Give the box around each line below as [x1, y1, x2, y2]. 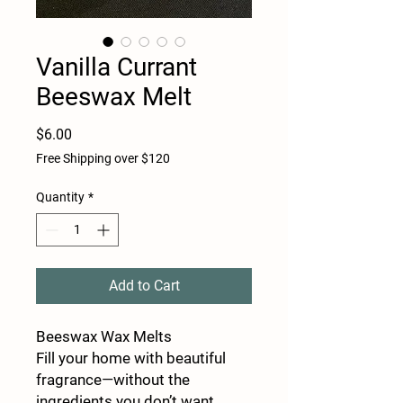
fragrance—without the [36, 370, 190, 389]
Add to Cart [108, 276, 180, 294]
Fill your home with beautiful [36, 348, 226, 367]
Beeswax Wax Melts [36, 327, 172, 345]
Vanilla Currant [36, 51, 197, 82]
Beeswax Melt [36, 81, 192, 112]
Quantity [36, 189, 85, 204]
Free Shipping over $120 [36, 150, 170, 166]
